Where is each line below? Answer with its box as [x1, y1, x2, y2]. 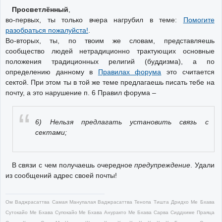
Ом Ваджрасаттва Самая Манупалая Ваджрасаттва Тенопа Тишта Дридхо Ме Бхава [5, 199, 215, 205]
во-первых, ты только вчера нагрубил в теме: [5, 15, 183, 24]
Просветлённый [11, 5, 68, 13]
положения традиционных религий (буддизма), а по [5, 57, 215, 65]
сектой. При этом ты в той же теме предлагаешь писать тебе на [5, 78, 215, 86]
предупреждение [134, 161, 191, 169]
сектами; [35, 128, 67, 137]
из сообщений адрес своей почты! [5, 171, 117, 180]
